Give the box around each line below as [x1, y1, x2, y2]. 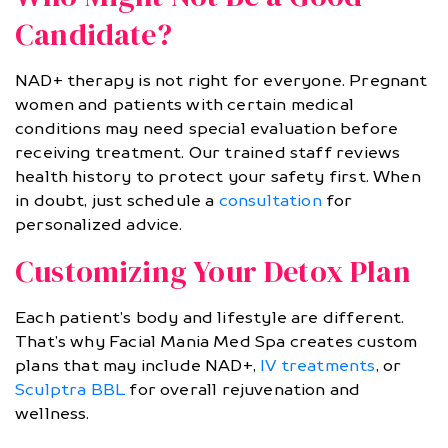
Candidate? [15, 14, 172, 56]
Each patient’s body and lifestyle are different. [15, 308, 405, 328]
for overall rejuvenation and [125, 380, 361, 400]
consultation [218, 191, 322, 211]
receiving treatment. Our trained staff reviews [15, 143, 401, 163]
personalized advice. [15, 215, 183, 235]
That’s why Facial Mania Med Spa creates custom [15, 332, 418, 352]
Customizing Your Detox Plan [15, 251, 411, 293]
